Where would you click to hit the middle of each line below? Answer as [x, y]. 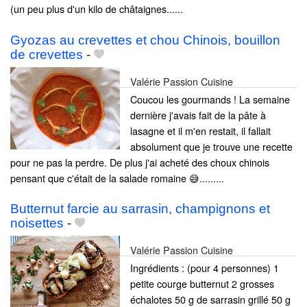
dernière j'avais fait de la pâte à [198, 114]
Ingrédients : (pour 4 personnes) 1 [205, 267]
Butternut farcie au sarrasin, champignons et [140, 208]
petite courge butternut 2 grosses [202, 283]
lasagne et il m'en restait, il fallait [200, 130]
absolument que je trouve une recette [211, 146]
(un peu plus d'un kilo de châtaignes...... [97, 9]
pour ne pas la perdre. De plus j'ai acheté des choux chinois [140, 162]
